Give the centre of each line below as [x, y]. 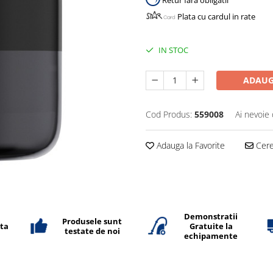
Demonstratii [211, 216]
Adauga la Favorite [190, 145]
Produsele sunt [92, 221]
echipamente [211, 236]
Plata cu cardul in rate [216, 17]
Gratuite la [211, 226]
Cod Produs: [169, 114]
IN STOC [172, 50]
